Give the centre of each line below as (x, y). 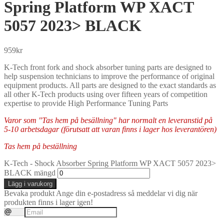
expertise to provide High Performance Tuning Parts (86, 103)
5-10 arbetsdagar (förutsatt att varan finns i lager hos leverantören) (110, 129)
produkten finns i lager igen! (48, 202)
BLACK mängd (30, 172)
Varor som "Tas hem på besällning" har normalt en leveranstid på (108, 120)
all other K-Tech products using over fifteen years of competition (106, 94)
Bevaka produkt (29, 193)
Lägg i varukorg (30, 183)
